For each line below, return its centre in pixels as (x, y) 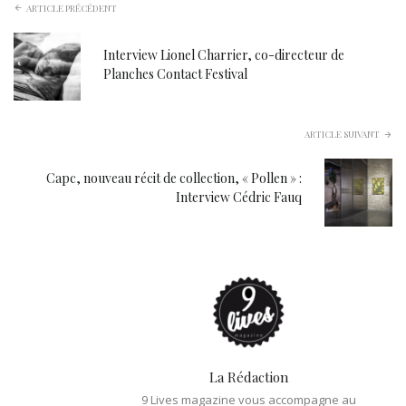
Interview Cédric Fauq (239, 198)
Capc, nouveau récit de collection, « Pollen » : (174, 179)
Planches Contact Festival (176, 73)
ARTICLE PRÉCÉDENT (72, 9)
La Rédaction (248, 377)
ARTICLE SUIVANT (342, 134)
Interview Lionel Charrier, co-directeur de (224, 54)
